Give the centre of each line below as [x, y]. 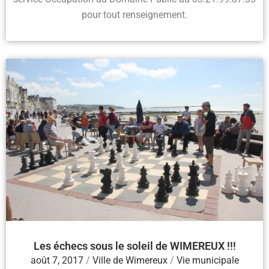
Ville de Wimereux [130, 260]
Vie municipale [207, 260]
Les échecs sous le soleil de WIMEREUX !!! [134, 246]
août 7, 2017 [57, 260]
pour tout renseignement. [134, 14]
